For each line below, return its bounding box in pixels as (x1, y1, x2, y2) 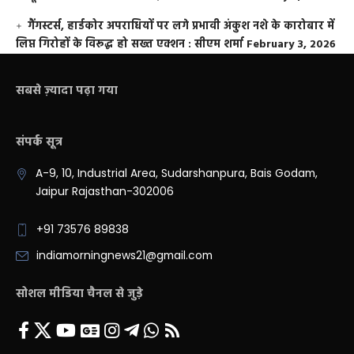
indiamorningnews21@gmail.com (36, 248, 213, 264)
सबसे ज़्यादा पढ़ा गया (16, 81, 118, 101)
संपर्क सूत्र (16, 133, 62, 153)
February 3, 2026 (247, 36, 336, 55)
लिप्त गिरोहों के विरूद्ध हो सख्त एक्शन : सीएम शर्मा (16, 36, 243, 55)
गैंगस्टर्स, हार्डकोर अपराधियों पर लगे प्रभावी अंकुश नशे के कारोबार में (28, 17, 335, 36)
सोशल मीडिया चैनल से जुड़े (16, 284, 143, 304)
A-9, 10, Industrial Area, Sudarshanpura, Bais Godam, (35, 166, 318, 182)
